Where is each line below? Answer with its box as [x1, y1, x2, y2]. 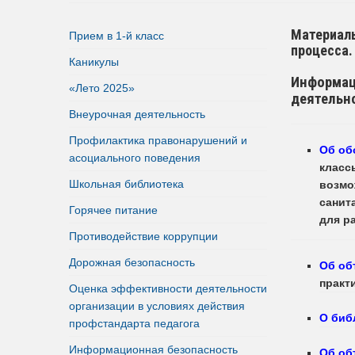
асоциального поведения [69, 151, 200, 164]
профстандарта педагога [69, 316, 200, 330]
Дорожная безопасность [69, 255, 195, 269]
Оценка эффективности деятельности [69, 281, 267, 295]
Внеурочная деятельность [69, 107, 205, 120]
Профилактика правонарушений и [69, 133, 247, 147]
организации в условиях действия [69, 299, 245, 312]
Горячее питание [69, 203, 158, 216]
